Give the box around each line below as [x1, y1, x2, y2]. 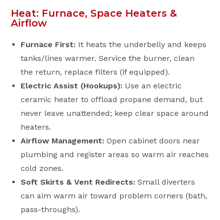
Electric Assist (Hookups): [21, 81, 123, 90]
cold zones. [21, 164, 64, 173]
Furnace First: [21, 40, 76, 49]
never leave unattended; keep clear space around [21, 109, 209, 118]
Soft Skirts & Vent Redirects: [21, 177, 136, 187]
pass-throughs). [21, 205, 81, 214]
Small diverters [135, 177, 195, 187]
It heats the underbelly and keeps [76, 40, 207, 49]
